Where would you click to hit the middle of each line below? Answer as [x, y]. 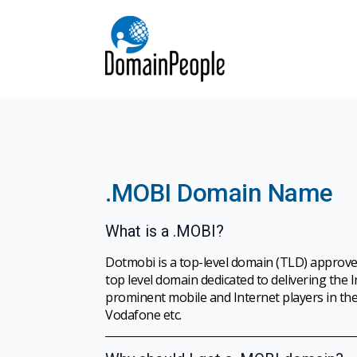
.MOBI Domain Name [219, 193]
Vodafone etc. [143, 315]
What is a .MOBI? [165, 231]
